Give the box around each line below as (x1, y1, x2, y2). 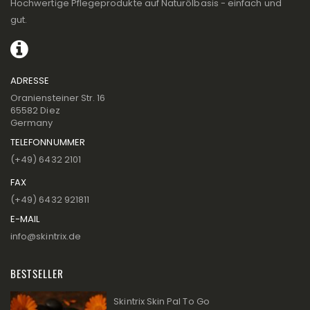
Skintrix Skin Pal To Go (113, 295, 210, 308)
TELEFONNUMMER (10, 136, 85, 149)
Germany (10, 116, 53, 129)
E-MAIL (10, 212, 40, 226)
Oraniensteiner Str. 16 (10, 91, 106, 104)
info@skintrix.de (10, 230, 82, 243)
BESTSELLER (10, 266, 64, 281)
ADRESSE (10, 74, 50, 87)
